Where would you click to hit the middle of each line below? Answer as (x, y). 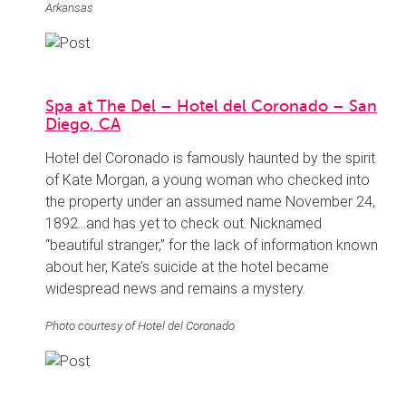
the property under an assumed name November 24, (210, 202)
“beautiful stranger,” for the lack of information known (212, 246)
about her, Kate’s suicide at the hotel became (187, 267)
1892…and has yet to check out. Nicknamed (184, 224)
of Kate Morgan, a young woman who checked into (208, 180)
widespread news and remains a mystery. (175, 289)
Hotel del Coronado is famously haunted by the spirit (210, 159)
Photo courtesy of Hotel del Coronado (140, 326)
